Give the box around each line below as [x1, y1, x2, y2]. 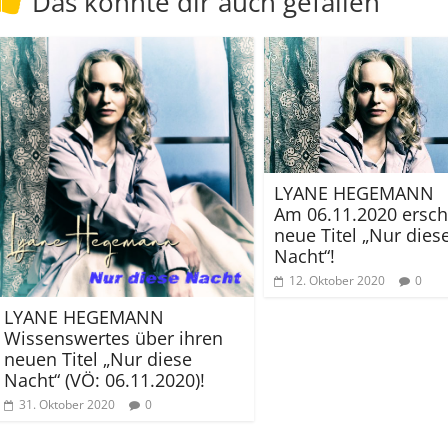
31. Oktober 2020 [19, 396, 115, 413]
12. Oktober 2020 [289, 271, 385, 289]
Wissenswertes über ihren [4, 326, 223, 350]
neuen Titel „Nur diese [4, 347, 192, 371]
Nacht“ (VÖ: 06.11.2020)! [4, 368, 205, 392]
